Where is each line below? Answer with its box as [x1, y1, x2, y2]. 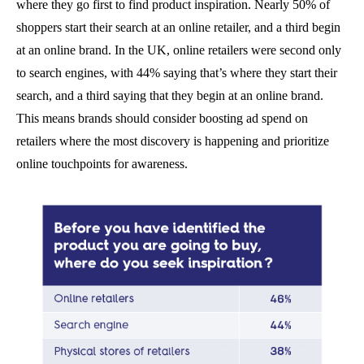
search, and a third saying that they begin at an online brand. [16, 89, 323, 102]
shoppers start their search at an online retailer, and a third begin [16, 20, 340, 34]
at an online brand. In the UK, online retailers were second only [16, 43, 341, 57]
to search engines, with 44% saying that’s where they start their [16, 66, 337, 80]
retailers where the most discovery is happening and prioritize [16, 134, 329, 148]
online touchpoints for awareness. [16, 157, 188, 171]
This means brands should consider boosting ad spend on [16, 111, 308, 125]
